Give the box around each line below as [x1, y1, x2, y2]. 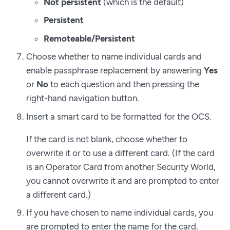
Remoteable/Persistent [44, 33, 135, 44]
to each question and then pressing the [48, 79, 199, 90]
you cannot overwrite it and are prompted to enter [26, 175, 219, 186]
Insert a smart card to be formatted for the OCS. [26, 111, 212, 122]
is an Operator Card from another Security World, [26, 161, 216, 172]
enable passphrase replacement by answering [26, 65, 204, 76]
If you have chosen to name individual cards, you [26, 207, 213, 218]
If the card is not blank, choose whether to [26, 133, 187, 144]
